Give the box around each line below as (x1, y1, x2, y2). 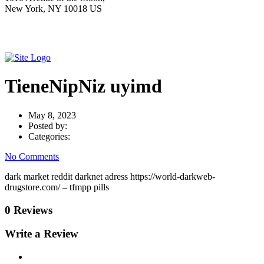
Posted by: (28, 120, 67, 131)
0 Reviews (5, 203, 52, 216)
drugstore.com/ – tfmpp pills (5, 181, 109, 192)
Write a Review (5, 227, 78, 240)
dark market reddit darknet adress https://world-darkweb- (5, 171, 215, 181)
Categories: (28, 131, 70, 141)
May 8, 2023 (28, 110, 76, 120)
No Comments (5, 151, 59, 161)
